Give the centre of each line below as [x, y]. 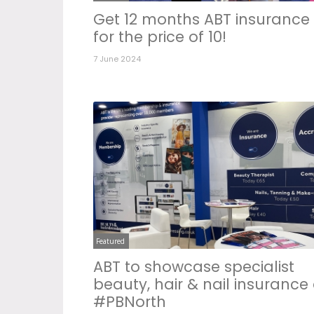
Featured [110, 241]
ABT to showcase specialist [194, 266]
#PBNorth [130, 301]
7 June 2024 [117, 59]
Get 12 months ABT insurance [202, 20]
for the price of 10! [160, 37]
